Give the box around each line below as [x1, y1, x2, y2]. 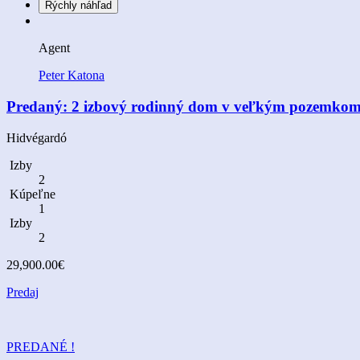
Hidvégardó [6, 130, 67, 145]
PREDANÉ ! [6, 339, 75, 354]
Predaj [6, 284, 39, 299]
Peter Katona [39, 68, 104, 83]
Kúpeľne [6, 186, 55, 201]
